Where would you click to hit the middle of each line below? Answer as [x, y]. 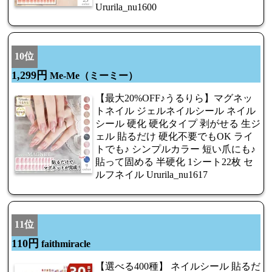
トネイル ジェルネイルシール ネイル [175, 110]
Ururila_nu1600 [126, 7]
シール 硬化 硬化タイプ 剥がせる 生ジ [178, 123]
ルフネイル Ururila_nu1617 [151, 174]
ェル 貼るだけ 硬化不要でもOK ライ [174, 136]
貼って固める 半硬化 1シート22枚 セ [174, 161]
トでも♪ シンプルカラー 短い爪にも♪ [175, 149]
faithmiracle [65, 244]
